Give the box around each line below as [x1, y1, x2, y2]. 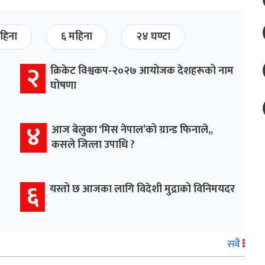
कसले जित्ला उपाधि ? [51, 135, 135, 154]
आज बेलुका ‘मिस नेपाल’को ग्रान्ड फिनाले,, [51, 121, 213, 139]
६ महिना [61, 27, 92, 46]
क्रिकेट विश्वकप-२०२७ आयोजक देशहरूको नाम [50, 62, 234, 80]
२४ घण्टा [136, 27, 170, 46]
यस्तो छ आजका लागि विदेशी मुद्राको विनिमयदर [50, 180, 235, 198]
